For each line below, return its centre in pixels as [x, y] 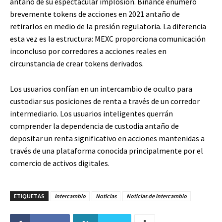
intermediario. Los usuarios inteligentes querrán [91, 114]
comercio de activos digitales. [60, 163]
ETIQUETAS [29, 196]
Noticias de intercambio [157, 196]
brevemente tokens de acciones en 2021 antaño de [95, 14]
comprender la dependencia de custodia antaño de [94, 126]
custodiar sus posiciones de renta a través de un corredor [105, 101]
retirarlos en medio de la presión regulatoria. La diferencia [108, 27]
